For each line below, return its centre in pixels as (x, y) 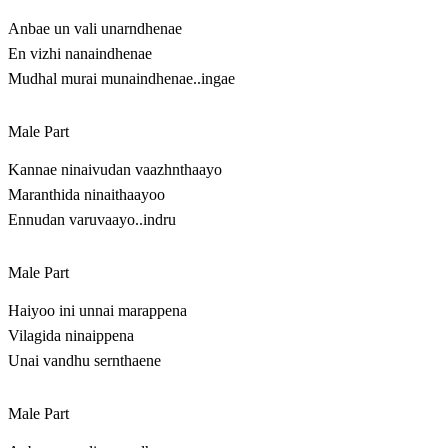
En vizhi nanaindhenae (80, 54)
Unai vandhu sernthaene (84, 361)
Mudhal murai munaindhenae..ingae (121, 79)
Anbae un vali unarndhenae (95, 29)
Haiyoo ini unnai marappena (97, 311)
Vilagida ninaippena (71, 336)
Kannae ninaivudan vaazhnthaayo (115, 170)
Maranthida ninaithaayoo (86, 195)
